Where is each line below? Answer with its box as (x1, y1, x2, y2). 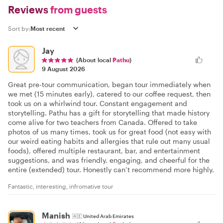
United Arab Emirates (83, 213, 134, 220)
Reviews (8, 3, 48, 15)
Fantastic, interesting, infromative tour (8, 182, 113, 190)
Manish (42, 210, 70, 220)
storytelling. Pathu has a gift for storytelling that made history (8, 108, 210, 117)
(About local (76, 56, 112, 63)
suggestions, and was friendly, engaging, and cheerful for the (8, 155, 210, 164)
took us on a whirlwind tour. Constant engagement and (8, 99, 187, 108)
